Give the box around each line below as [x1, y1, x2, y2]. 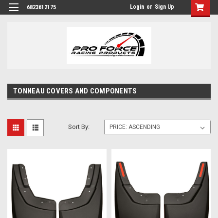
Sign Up [155, 3, 174, 10]
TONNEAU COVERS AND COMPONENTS [13, 86, 137, 95]
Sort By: [68, 123, 90, 130]
